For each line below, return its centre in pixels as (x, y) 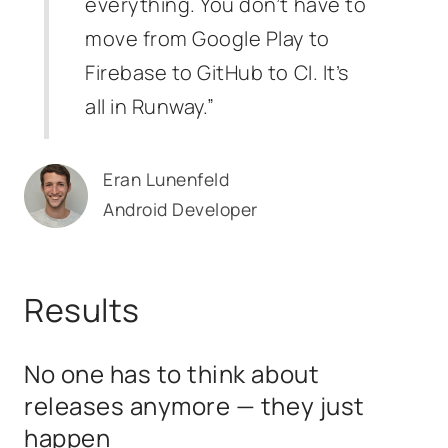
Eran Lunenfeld (166, 179)
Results (82, 310)
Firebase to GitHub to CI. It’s (217, 72)
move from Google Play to (207, 38)
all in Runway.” (150, 106)
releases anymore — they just (194, 405)
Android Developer (180, 209)
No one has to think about (172, 373)
